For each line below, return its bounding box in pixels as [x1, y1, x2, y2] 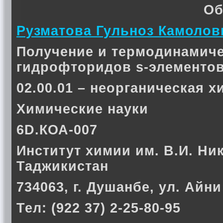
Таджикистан [16, 159, 109, 174]
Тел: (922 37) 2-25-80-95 [16, 201, 181, 216]
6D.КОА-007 [16, 122, 98, 137]
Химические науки [16, 102, 148, 116]
